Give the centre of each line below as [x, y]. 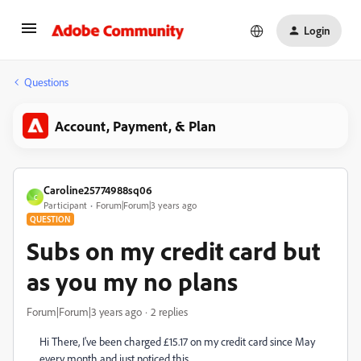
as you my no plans [132, 281]
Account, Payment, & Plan [135, 126]
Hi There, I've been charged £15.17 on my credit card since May [177, 341]
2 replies [169, 311]
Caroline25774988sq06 [98, 190]
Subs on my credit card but [173, 251]
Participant [65, 205]
